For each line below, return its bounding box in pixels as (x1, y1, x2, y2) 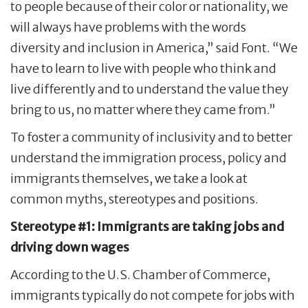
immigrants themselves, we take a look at (10, 170, 247, 187)
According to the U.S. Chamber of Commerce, (10, 267, 270, 283)
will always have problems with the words (10, 19, 246, 36)
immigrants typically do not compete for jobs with (10, 287, 295, 304)
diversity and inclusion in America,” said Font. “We (10, 40, 298, 56)
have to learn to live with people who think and (10, 60, 276, 77)
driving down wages (10, 239, 131, 256)
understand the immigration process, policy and (10, 150, 287, 166)
